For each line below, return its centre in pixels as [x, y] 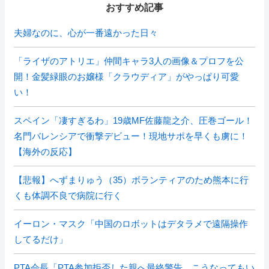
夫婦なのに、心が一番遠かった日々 [86, 33]
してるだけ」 [41, 239]
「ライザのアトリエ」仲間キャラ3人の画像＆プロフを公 [129, 61]
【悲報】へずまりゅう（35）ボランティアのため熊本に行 [131, 180]
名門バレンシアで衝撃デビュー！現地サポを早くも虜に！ [131, 136]
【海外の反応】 [45, 152]
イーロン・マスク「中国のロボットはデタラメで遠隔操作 [131, 224]
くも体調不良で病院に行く [68, 195]
